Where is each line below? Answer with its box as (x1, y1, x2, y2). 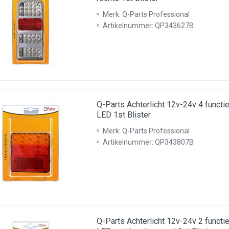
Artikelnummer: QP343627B (103, 21, 194, 30)
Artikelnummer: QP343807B (103, 138, 194, 146)
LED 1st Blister (97, 110, 151, 120)
